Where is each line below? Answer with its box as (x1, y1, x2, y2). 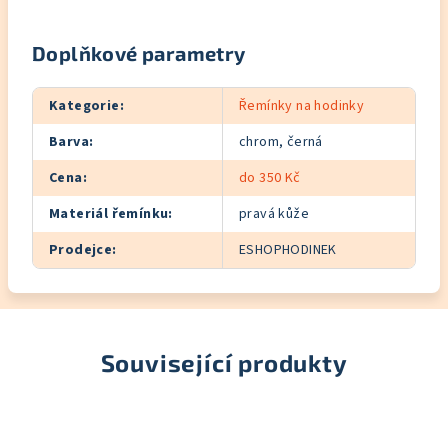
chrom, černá (239, 132, 323, 152)
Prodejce (49, 240, 113, 260)
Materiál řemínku (49, 204, 169, 224)
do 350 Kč (239, 168, 301, 188)
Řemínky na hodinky (239, 96, 365, 116)
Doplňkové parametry (32, 41, 246, 65)
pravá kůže (239, 204, 309, 224)
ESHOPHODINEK (239, 240, 337, 260)
